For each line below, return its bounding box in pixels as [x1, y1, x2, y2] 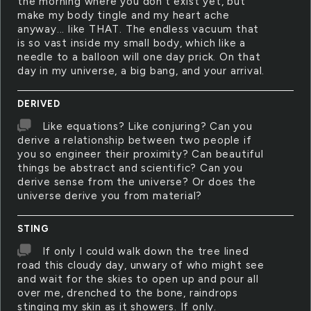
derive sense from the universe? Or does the [17, 176, 256, 188]
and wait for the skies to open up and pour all [17, 273, 259, 285]
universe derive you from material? [17, 190, 203, 202]
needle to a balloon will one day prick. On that [17, 51, 261, 63]
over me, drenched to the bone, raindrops [17, 287, 238, 299]
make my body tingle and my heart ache [17, 9, 230, 22]
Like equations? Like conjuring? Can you [42, 120, 253, 133]
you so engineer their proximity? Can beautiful [17, 148, 264, 160]
